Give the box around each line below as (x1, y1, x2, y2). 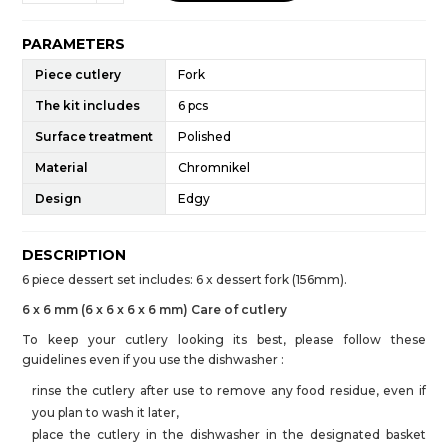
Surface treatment (35, 128, 154, 144)
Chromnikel (178, 159, 251, 175)
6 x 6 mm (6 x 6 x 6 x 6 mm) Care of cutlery (22, 301, 288, 317)
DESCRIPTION (22, 245, 127, 264)
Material (35, 159, 89, 175)
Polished (178, 128, 232, 144)
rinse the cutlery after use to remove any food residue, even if (32, 382, 426, 398)
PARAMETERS (22, 34, 126, 53)
